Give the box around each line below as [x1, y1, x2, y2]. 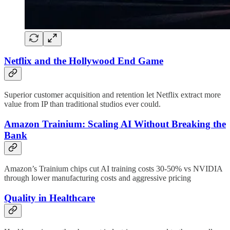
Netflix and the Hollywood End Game [4, 55, 163, 67]
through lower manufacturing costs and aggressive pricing [4, 174, 191, 183]
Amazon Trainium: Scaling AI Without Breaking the [4, 118, 226, 129]
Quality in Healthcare [4, 193, 95, 204]
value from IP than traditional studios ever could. [4, 99, 161, 108]
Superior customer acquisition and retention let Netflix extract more [4, 90, 221, 99]
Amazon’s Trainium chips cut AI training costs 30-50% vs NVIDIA [4, 164, 222, 174]
